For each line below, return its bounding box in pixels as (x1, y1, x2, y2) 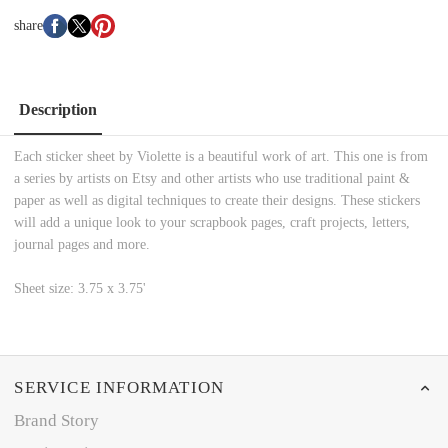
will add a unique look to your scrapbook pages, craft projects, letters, (14, 215, 411, 231)
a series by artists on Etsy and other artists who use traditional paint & (14, 171, 411, 187)
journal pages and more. (14, 237, 151, 253)
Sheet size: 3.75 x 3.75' (14, 281, 147, 297)
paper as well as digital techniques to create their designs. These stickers (14, 193, 421, 209)
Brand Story (14, 411, 100, 431)
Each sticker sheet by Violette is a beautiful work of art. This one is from (14, 149, 429, 165)
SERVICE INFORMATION (14, 377, 225, 397)
